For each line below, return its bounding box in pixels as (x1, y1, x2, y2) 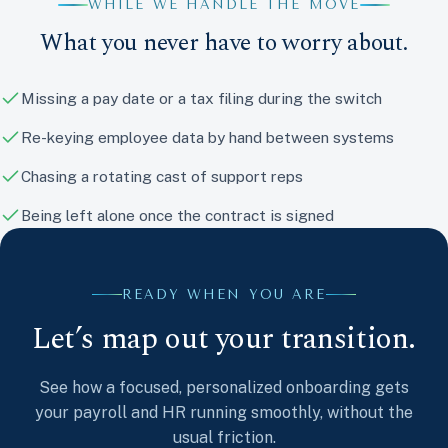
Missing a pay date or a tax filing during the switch (21, 89, 382, 108)
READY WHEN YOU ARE (121, 287, 327, 303)
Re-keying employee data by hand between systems (21, 128, 394, 147)
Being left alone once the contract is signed (21, 206, 334, 225)
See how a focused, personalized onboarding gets (39, 378, 409, 398)
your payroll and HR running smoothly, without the (35, 403, 413, 423)
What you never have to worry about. (40, 25, 408, 62)
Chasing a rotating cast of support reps (21, 167, 303, 186)
